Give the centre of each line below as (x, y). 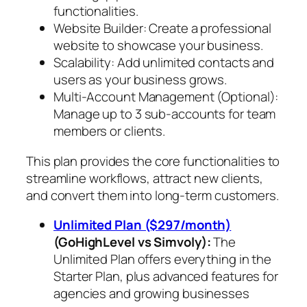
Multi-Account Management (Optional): (166, 97)
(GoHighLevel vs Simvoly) (130, 242)
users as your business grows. (140, 80)
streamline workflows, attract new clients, (145, 178)
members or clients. (110, 131)
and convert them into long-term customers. (152, 195)
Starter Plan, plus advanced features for (166, 277)
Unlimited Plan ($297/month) (143, 225)
